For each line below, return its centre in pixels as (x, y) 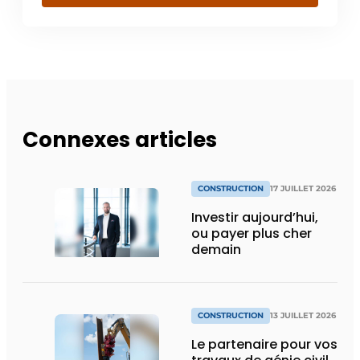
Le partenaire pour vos (264, 344)
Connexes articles (120, 139)
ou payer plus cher (252, 233)
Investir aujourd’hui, (255, 217)
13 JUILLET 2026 (303, 315)
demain (216, 249)
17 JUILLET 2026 (303, 188)
